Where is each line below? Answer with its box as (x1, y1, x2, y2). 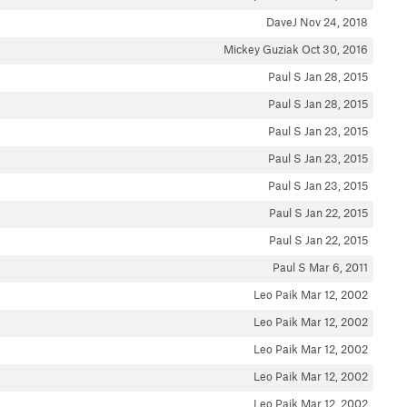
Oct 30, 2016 (302, 42, 368, 56)
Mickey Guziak (223, 42, 302, 56)
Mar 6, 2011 (309, 260, 368, 274)
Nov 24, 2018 (300, 15, 368, 29)
